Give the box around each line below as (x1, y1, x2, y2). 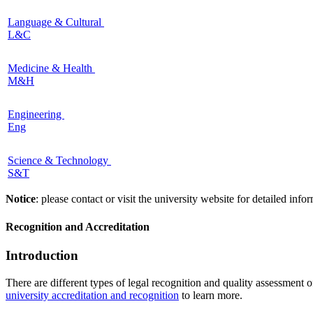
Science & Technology (8, 154, 111, 167)
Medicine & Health (8, 62, 95, 75)
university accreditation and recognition (6, 289, 179, 301)
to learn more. (179, 289, 242, 301)
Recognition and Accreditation (6, 220, 150, 233)
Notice (6, 193, 36, 205)
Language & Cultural (8, 16, 104, 29)
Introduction (6, 247, 78, 263)
